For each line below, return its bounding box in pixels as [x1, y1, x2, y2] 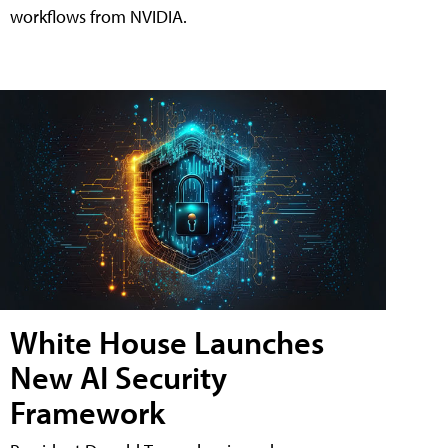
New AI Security [10, 357, 227, 398]
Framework [10, 392, 165, 433]
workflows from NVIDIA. [10, 4, 187, 28]
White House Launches [10, 322, 324, 363]
